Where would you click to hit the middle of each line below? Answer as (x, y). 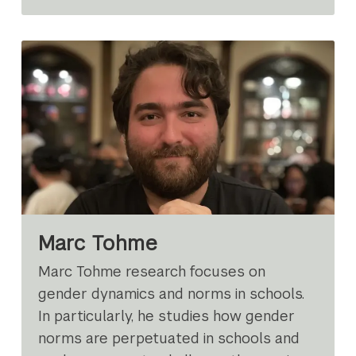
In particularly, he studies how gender (167, 315)
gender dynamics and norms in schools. (172, 293)
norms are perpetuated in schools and (169, 338)
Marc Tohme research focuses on (152, 271)
